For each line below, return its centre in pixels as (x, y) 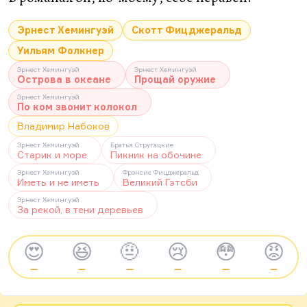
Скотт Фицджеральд (187, 30)
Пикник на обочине (156, 155)
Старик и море (52, 155)
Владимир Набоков (63, 126)
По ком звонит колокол (77, 107)
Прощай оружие (175, 79)
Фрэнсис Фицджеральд (161, 172)
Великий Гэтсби (160, 182)
